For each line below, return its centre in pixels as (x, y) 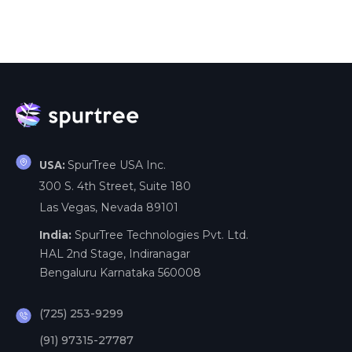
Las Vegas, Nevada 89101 (109, 207)
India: (57, 235)
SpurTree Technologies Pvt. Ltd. (161, 235)
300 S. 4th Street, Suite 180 (115, 186)
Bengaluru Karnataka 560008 (120, 272)
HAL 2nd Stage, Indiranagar (115, 253)
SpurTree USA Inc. (117, 165)
